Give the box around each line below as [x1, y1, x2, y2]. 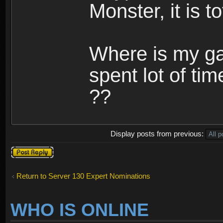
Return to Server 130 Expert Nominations [16, 171, 150, 180]
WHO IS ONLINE [10, 200, 149, 221]
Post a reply [10, 145, 49, 154]
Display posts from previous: [111, 129, 206, 138]
